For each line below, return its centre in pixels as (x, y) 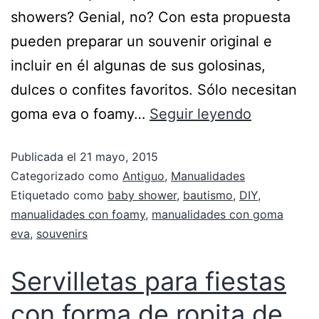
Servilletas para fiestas (148, 281)
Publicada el (45, 156)
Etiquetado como (59, 195)
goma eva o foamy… (80, 114)
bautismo (208, 195)
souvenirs (62, 233)
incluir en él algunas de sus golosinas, (138, 65)
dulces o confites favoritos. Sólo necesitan (154, 89)
